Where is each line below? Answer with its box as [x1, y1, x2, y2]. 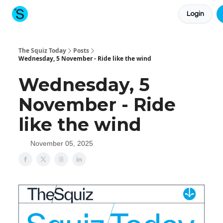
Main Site [93, 12, 118, 18]
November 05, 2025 [30, 139, 93, 147]
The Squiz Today [18, 46, 66, 55]
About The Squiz [40, 12, 85, 18]
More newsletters [126, 12, 174, 18]
